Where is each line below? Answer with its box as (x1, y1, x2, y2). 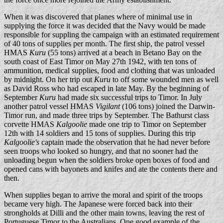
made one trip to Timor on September (87, 120, 206, 128)
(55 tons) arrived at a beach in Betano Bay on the (46, 48, 202, 57)
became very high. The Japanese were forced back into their (4, 200, 192, 208)
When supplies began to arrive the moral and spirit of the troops (4, 191, 203, 199)
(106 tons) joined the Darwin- (120, 102, 215, 111)
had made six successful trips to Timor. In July (56, 93, 202, 102)
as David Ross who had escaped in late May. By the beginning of (4, 84, 209, 93)
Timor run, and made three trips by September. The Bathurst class (4, 111, 209, 119)
